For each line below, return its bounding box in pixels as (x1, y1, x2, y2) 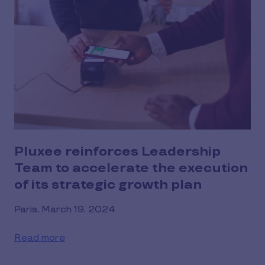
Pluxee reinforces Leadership (14, 143, 221, 160)
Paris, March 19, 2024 (14, 203, 115, 215)
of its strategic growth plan (14, 176, 202, 193)
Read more (14, 232, 65, 244)
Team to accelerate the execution (14, 160, 248, 176)
